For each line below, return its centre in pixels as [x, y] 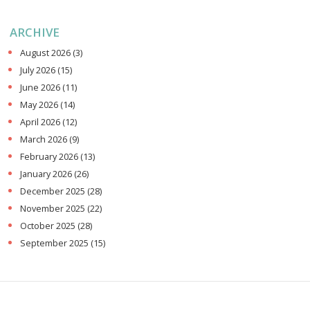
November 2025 [54, 209]
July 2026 [39, 71]
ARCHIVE [35, 32]
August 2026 [46, 53]
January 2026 [47, 174]
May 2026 [40, 105]
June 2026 [41, 88]
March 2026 [45, 140]
